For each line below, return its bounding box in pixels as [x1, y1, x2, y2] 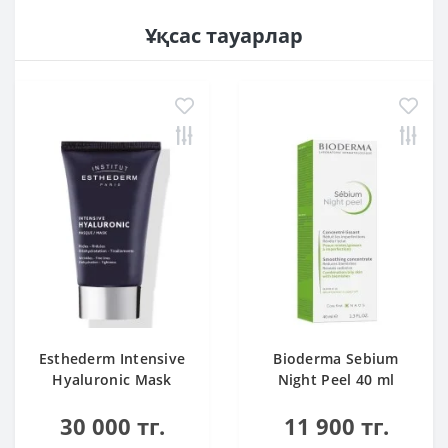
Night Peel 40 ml [277, 370, 395, 389]
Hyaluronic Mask [52, 370, 172, 389]
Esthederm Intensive [38, 349, 186, 368]
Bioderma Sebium [273, 349, 399, 368]
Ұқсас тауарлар [145, 22, 303, 49]
